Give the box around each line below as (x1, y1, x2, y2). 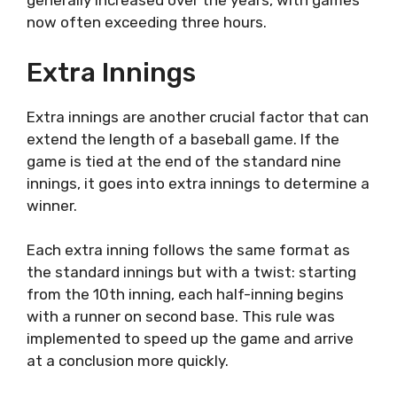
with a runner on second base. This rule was (27, 307, 335, 326)
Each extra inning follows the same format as (27, 241, 350, 260)
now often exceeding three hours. (27, 13, 267, 32)
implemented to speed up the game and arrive (27, 330, 354, 348)
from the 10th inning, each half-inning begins (27, 285, 344, 304)
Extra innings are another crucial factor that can (27, 107, 369, 126)
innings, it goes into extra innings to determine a (27, 174, 370, 192)
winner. (27, 196, 77, 214)
